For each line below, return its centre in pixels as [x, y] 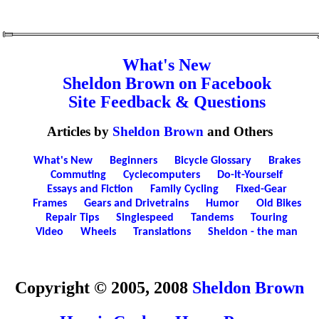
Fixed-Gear [261, 190]
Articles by [79, 132]
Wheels [98, 232]
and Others [238, 132]
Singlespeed [145, 218]
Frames [49, 204]
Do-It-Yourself [250, 176]
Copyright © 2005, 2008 [104, 287]
